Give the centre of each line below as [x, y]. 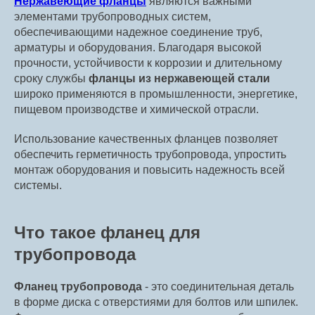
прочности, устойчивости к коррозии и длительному [148, 63]
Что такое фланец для [107, 233]
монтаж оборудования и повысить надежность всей [149, 170]
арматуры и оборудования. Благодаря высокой [138, 48]
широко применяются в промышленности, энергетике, [156, 94]
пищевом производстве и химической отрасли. [136, 110]
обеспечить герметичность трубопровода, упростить [150, 155]
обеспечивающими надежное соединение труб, [138, 32]
